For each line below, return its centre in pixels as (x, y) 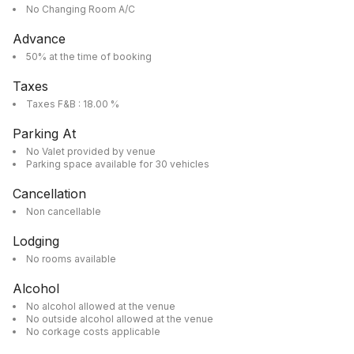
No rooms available (71, 259)
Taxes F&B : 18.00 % (73, 104)
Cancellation (49, 194)
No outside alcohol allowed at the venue (120, 319)
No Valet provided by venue (91, 151)
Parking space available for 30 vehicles (118, 164)
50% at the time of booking (89, 56)
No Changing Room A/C (81, 9)
